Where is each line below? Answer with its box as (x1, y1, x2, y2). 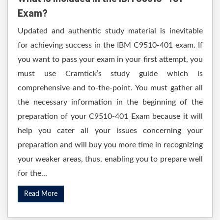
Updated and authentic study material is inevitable (18, 27, 203, 35)
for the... (18, 169, 47, 177)
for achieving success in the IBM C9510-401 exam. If (18, 41, 203, 49)
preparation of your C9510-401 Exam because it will (18, 112, 203, 120)
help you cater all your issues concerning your (18, 127, 203, 135)
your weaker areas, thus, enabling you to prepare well (18, 155, 203, 163)
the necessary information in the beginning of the (18, 98, 203, 106)
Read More (24, 191, 57, 197)
